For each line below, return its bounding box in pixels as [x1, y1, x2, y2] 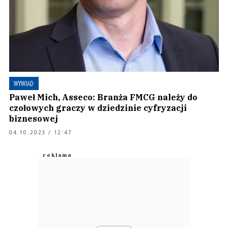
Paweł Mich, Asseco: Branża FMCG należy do [9, 92, 197, 102]
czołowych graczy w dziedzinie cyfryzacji [9, 103, 187, 113]
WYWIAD [14, 79, 34, 88]
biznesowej [9, 113, 58, 124]
